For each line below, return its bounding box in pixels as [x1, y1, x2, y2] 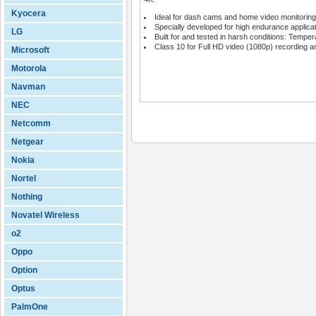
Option [11, 265, 37, 275]
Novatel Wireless [11, 210, 80, 220]
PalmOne [11, 302, 48, 312]
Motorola [11, 63, 47, 73]
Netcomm [11, 119, 51, 128]
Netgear [11, 137, 44, 147]
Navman [11, 82, 45, 92]
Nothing [11, 192, 42, 202]
